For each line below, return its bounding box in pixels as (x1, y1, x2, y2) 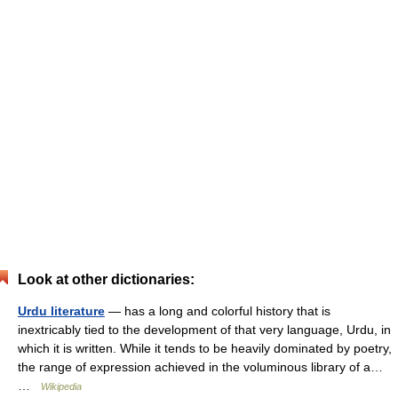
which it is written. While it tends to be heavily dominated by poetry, (18, 340, 392, 355)
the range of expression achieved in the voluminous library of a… (18, 359, 383, 374)
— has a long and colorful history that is (105, 303, 330, 318)
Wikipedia (41, 380, 82, 392)
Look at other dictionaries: (18, 271, 195, 287)
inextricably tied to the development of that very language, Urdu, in (18, 322, 391, 337)
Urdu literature (18, 303, 105, 318)
